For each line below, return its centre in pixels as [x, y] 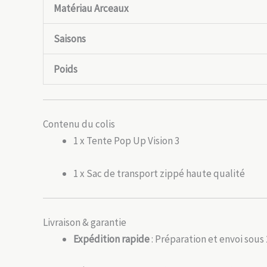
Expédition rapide [111, 239]
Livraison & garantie [85, 222]
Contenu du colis [79, 124]
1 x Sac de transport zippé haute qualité [159, 173]
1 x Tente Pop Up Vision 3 [126, 140]
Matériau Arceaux [91, 8]
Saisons [70, 38]
